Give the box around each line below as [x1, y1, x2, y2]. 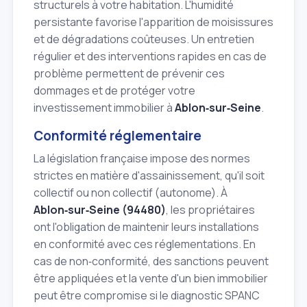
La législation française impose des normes [34, 150, 250, 166]
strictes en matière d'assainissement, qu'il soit [34, 167, 265, 183]
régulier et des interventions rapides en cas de [34, 49, 267, 64]
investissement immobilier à [34, 100, 175, 116]
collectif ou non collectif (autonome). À [34, 184, 228, 200]
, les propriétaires [166, 201, 255, 217]
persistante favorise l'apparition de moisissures [34, 14, 273, 30]
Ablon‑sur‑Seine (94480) [34, 201, 166, 217]
